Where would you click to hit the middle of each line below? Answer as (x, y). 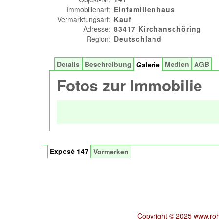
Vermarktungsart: (84, 19)
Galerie (148, 65)
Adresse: (97, 29)
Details (68, 64)
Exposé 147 (69, 151)
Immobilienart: (88, 9)
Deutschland (138, 39)
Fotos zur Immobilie (130, 85)
